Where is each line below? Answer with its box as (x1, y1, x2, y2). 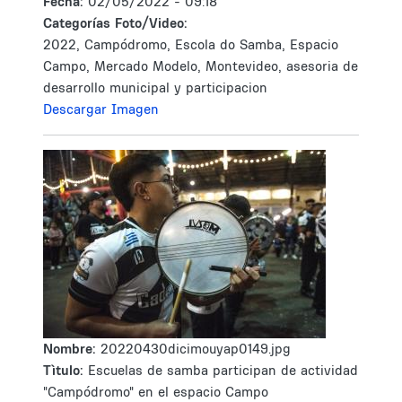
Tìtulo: (43, 362, 83, 379)
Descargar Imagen (43, 100, 159, 118)
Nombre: (43, 340, 100, 357)
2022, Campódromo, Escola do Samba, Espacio (43, 36, 338, 53)
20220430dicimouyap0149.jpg (100, 340, 291, 357)
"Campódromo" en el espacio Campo (43, 383, 268, 400)
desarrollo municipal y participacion (43, 79, 267, 96)
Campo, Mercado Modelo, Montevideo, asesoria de (43, 57, 358, 74)
